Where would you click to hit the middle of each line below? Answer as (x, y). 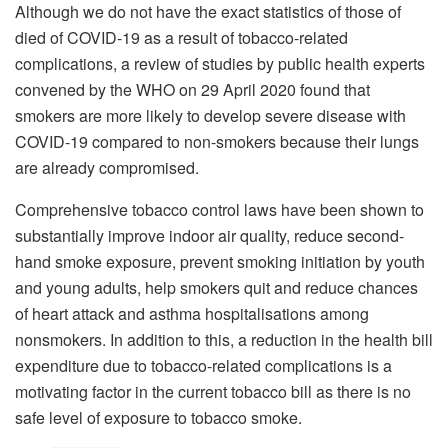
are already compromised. (107, 167)
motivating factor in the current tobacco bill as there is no (213, 391)
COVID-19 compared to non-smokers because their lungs (217, 141)
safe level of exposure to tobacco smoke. (158, 417)
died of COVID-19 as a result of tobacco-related (181, 37)
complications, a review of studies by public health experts (220, 63)
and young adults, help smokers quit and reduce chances (216, 287)
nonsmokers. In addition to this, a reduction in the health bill (224, 339)
